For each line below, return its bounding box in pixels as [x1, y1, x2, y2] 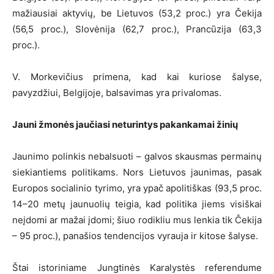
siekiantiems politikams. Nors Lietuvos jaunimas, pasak [12, 166, 262, 179]
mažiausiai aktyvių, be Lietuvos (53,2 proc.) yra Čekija [12, 7, 262, 20]
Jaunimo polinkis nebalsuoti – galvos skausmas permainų [12, 150, 262, 163]
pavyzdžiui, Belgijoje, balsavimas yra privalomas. [12, 87, 221, 99]
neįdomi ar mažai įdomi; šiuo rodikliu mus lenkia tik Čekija [12, 214, 262, 226]
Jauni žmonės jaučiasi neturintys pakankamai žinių [12, 119, 238, 131]
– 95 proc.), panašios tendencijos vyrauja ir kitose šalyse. [12, 230, 258, 242]
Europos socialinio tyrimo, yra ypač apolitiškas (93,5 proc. [12, 182, 262, 194]
